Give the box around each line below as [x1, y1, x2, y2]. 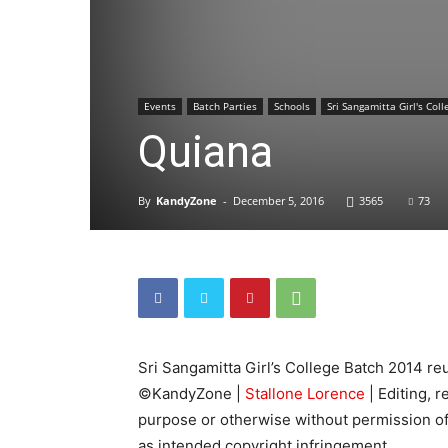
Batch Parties [193, 99, 257, 113]
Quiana [138, 126, 273, 178]
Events [144, 99, 176, 113]
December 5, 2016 [233, 193, 324, 208]
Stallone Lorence [245, 384, 365, 403]
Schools [274, 99, 310, 113]
